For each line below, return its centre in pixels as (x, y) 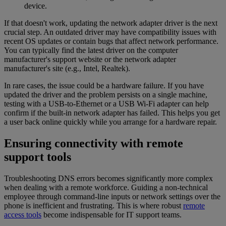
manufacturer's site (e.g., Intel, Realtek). (67, 69)
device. (36, 6)
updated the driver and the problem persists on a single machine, (106, 95)
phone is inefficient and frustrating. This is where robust (94, 206)
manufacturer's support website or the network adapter (90, 60)
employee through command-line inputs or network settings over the (112, 196)
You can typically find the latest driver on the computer (91, 50)
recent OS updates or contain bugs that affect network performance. (111, 41)
